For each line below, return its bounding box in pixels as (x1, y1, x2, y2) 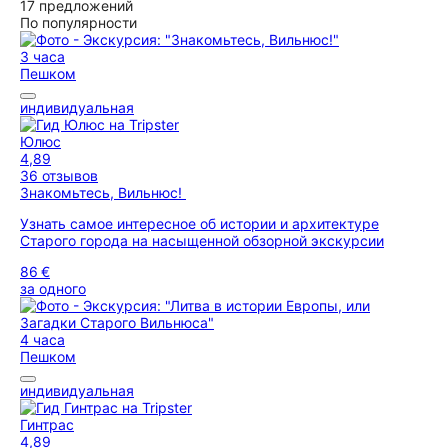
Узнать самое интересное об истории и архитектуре (20, 215, 379, 232)
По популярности (20, 14, 137, 31)
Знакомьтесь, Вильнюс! (20, 184, 186, 201)
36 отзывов (20, 167, 98, 184)
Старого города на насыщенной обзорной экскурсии (20, 232, 384, 249)
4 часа (20, 331, 65, 348)
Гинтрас (20, 416, 74, 433)
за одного (20, 280, 86, 297)
